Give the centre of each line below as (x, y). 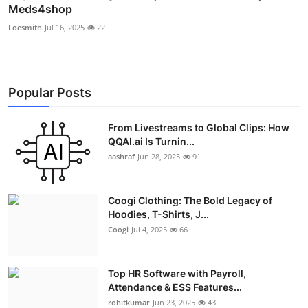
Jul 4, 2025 (149, 229)
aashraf (121, 156)
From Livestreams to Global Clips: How (199, 127)
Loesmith (25, 27)
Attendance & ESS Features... (175, 287)
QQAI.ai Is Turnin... (151, 141)
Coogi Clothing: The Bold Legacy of (190, 200)
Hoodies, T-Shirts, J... (158, 214)
